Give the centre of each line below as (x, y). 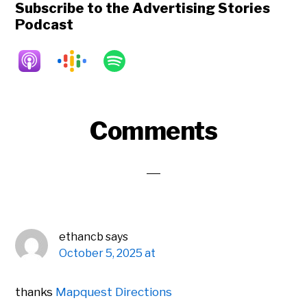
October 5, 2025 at (108, 254)
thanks (36, 292)
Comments (153, 131)
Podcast (45, 25)
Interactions (71, 150)
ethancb (82, 237)
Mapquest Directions (114, 292)
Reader (49, 127)
